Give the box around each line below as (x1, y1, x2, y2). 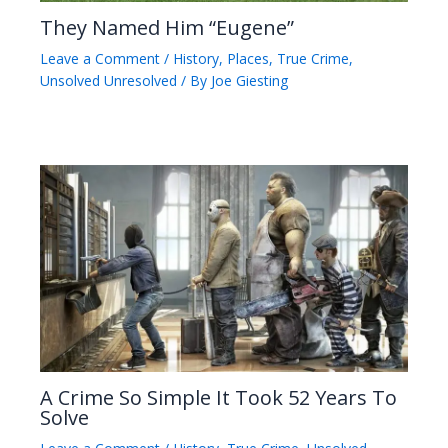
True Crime (277, 48, 349, 68)
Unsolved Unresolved (40, 70, 177, 90)
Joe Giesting (211, 70, 288, 90)
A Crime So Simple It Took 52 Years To (40, 383, 397, 411)
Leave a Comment (40, 48, 160, 68)
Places (227, 48, 269, 68)
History (173, 48, 219, 68)
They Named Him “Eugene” (40, 13, 294, 41)
